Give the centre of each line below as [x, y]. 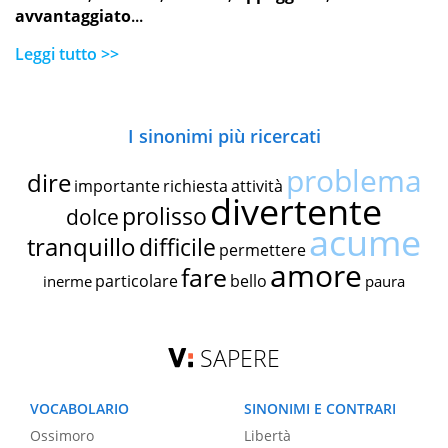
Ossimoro [62, 435]
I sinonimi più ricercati [224, 136]
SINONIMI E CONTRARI [320, 409]
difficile [177, 247]
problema [353, 181]
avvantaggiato [73, 16]
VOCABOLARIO [79, 409]
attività [256, 186]
